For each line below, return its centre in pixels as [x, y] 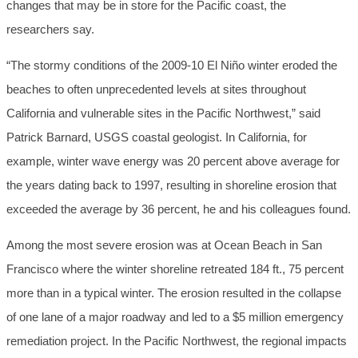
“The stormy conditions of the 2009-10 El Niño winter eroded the [172, 66]
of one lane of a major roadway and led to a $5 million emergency [175, 317]
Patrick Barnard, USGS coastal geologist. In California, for [157, 137]
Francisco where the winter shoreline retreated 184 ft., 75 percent [175, 269]
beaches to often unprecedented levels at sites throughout [156, 89]
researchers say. [50, 30]
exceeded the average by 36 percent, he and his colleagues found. [179, 209]
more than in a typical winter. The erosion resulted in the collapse [174, 293]
